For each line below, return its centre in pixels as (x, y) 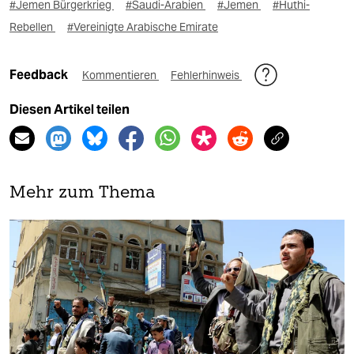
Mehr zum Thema (83, 193)
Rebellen (32, 26)
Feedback (40, 74)
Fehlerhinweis (206, 75)
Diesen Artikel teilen (70, 109)
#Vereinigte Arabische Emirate (143, 26)
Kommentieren (121, 75)
